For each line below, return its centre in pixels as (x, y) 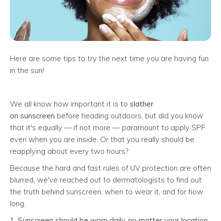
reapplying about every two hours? (70, 151)
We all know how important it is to (70, 104)
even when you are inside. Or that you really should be (102, 139)
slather (142, 104)
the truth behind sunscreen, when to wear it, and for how (107, 191)
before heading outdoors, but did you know (129, 115)
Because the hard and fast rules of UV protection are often (110, 168)
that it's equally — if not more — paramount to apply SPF (108, 127)
